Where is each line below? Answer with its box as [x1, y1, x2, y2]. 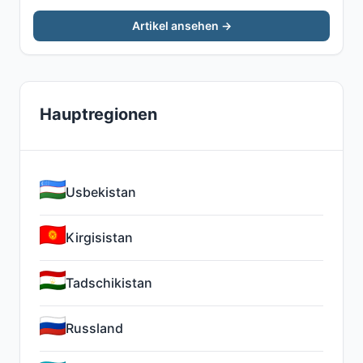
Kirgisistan [66, 229, 133, 246]
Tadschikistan [66, 275, 152, 291]
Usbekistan [66, 184, 136, 200]
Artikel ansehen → [131, 19, 232, 32]
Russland [66, 320, 123, 336]
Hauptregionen [40, 105, 157, 124]
